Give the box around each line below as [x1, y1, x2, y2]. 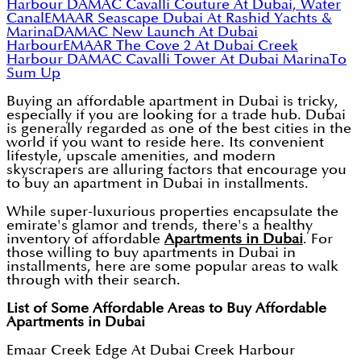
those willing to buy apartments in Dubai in [6, 246, 296, 260]
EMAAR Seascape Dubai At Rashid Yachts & [44, 11, 332, 26]
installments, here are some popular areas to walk [6, 259, 338, 274]
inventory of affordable [6, 232, 164, 247]
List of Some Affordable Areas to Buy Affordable [6, 301, 326, 316]
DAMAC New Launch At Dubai [53, 25, 258, 39]
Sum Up [6, 66, 60, 81]
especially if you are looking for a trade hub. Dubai [6, 108, 346, 122]
